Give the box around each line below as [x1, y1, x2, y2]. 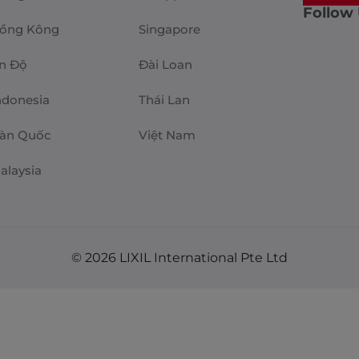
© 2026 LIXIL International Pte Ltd [71, 250, 288, 266]
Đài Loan [139, 57, 193, 73]
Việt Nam [139, 127, 196, 143]
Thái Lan [139, 92, 191, 108]
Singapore [139, 22, 201, 38]
